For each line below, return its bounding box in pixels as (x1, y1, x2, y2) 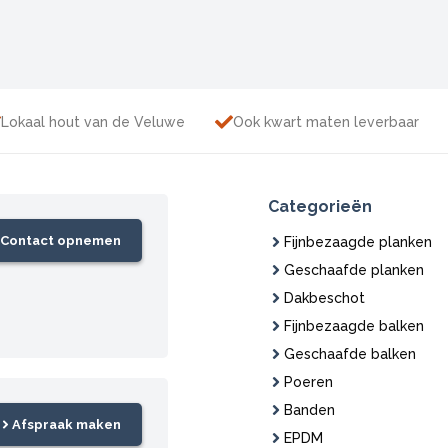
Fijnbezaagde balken (283, 317, 424, 334)
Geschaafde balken (283, 345, 416, 362)
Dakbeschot (283, 289, 365, 306)
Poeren (283, 373, 333, 390)
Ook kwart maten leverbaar (233, 113, 419, 130)
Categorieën (267, 196, 372, 216)
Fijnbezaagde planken (283, 233, 432, 250)
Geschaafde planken (283, 261, 424, 278)
